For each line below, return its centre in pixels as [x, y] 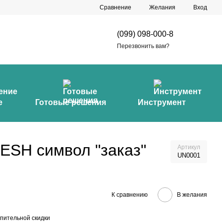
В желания [192, 194]
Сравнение [115, 7]
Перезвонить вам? [143, 46]
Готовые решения [71, 102]
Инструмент [162, 102]
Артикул [189, 147]
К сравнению [130, 194]
